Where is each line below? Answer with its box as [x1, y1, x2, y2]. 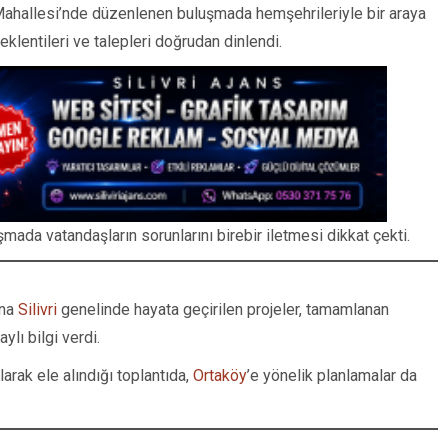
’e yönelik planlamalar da [247, 365, 417, 385]
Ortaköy [193, 365, 247, 385]
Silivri [18, 299, 57, 319]
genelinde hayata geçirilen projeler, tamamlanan [57, 299, 389, 319]
